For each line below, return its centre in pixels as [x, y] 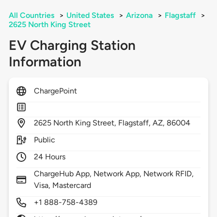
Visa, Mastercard [62, 186]
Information [45, 62]
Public [44, 140]
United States [90, 15]
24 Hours [50, 157]
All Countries [31, 15]
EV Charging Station [72, 45]
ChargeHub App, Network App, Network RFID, [114, 174]
